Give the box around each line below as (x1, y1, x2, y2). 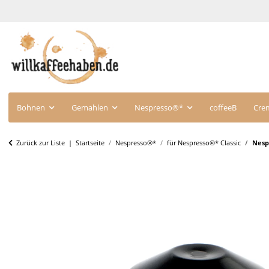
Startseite (76, 138, 104, 147)
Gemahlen (71, 101, 108, 113)
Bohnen (17, 101, 45, 113)
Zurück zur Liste (16, 138, 65, 147)
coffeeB (210, 101, 237, 113)
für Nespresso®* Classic (167, 138, 241, 147)
